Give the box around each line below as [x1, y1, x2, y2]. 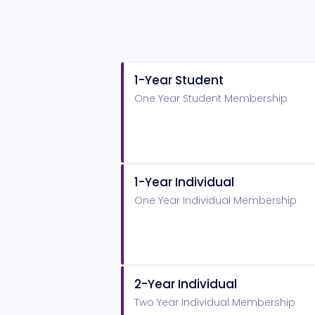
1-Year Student [134, 72, 224, 89]
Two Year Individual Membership [134, 295, 295, 310]
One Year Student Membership [134, 91, 288, 106]
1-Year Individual [134, 174, 234, 191]
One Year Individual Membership [134, 193, 297, 208]
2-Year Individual [134, 276, 237, 293]
